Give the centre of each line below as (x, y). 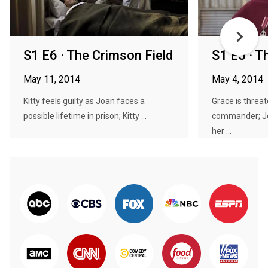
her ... (222, 131)
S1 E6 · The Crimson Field (98, 55)
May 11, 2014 (52, 79)
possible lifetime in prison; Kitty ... (85, 116)
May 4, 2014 (237, 79)
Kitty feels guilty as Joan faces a (84, 101)
